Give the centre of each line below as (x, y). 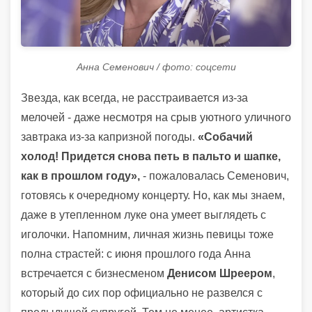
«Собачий (225, 136)
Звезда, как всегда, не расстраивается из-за (134, 97)
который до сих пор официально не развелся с (142, 292)
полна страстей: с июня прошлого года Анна (136, 253)
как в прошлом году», (80, 175)
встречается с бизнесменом (94, 273)
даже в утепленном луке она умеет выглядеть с (143, 214)
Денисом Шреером (220, 273)
